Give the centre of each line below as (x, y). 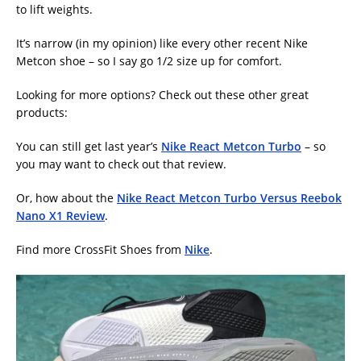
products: (42, 113)
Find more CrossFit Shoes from (100, 250)
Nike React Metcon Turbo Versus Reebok (229, 198)
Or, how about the (66, 198)
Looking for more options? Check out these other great (162, 95)
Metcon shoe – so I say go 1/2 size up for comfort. (149, 61)
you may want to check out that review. (121, 164)
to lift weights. (54, 10)
